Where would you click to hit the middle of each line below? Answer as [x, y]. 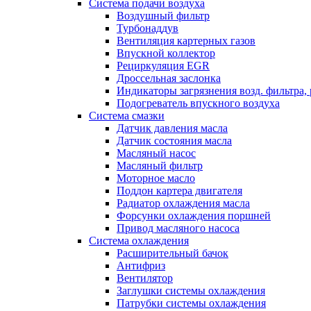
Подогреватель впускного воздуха [198, 103]
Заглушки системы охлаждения [191, 291]
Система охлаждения [139, 241]
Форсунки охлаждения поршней [194, 216]
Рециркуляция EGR [163, 66]
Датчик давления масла [172, 128]
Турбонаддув [148, 28]
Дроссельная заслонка [169, 78]
